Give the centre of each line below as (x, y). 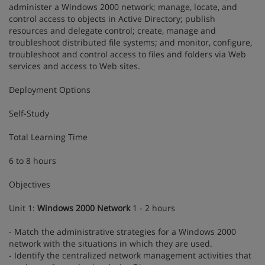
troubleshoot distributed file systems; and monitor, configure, (130, 42)
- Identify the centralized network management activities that (130, 255)
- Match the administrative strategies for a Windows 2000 (122, 232)
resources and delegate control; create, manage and (112, 30)
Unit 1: (23, 208)
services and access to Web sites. (75, 66)
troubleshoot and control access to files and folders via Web (127, 54)
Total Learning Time (48, 137)
